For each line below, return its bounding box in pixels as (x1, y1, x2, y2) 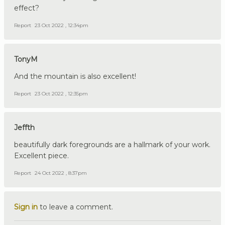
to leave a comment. (38, 202, 113, 211)
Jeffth (14, 123, 35, 132)
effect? (14, 3, 39, 13)
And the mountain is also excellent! (14, 71, 136, 81)
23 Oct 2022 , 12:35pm (35, 90, 88, 97)
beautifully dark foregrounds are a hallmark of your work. (14, 140, 210, 149)
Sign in (14, 202, 38, 211)
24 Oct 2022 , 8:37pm (35, 169, 87, 176)
